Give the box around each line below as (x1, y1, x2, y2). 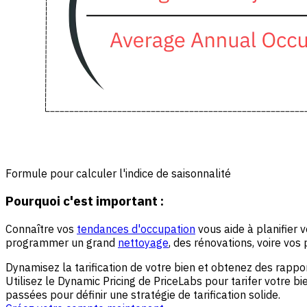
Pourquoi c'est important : (5, 193, 164, 210)
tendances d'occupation (77, 222, 195, 236)
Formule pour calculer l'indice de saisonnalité (5, 166, 231, 180)
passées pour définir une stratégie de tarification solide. (5, 288, 280, 302)
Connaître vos (5, 222, 77, 236)
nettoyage (118, 236, 169, 250)
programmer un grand (5, 236, 118, 250)
